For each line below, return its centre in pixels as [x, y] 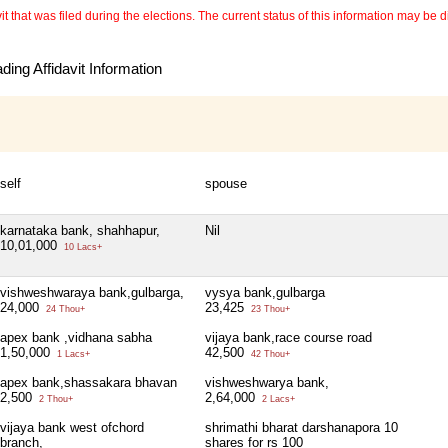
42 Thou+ [269, 354]
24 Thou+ [64, 309]
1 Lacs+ [72, 354]
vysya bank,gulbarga [265, 293]
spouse [226, 184]
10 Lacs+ [81, 247]
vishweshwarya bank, [267, 383]
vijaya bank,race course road [288, 338]
